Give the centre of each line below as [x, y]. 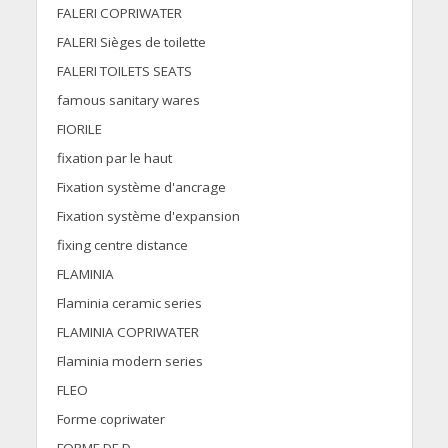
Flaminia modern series [129, 361]
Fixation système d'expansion [148, 216]
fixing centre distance [122, 245]
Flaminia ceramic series [129, 303]
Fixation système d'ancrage [141, 187]
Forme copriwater [110, 419]
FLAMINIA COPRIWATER [127, 332]
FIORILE [79, 129]
